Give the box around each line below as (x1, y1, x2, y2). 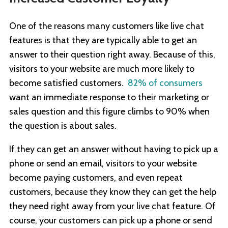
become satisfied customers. (9, 77, 128, 89)
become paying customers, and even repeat (9, 172, 183, 184)
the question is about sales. (9, 120, 117, 132)
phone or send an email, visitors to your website (9, 158, 197, 169)
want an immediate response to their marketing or (9, 92, 209, 103)
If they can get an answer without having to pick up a (9, 144, 218, 155)
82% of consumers (128, 77, 203, 89)
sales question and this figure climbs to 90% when (9, 106, 210, 118)
